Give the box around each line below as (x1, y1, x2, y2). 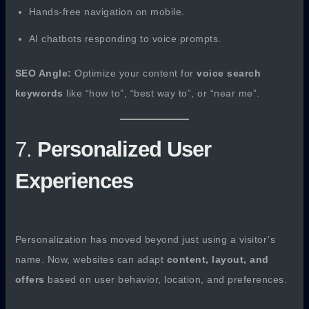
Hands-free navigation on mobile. (28, 6, 185, 17)
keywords (14, 88, 63, 99)
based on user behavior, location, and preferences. (44, 273, 288, 285)
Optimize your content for (71, 68, 197, 79)
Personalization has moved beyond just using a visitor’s (14, 233, 276, 245)
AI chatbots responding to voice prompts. (28, 33, 221, 44)
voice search (197, 68, 261, 79)
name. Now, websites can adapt (14, 253, 167, 265)
